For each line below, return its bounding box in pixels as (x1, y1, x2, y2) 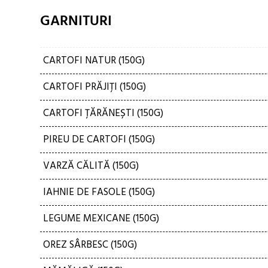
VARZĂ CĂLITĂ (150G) (43, 158, 139, 174)
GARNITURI (40, 10, 112, 33)
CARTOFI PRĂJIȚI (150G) (43, 79, 146, 95)
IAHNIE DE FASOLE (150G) (43, 184, 155, 200)
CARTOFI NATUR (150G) (43, 53, 145, 69)
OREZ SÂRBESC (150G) (43, 237, 137, 253)
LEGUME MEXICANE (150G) (43, 211, 159, 227)
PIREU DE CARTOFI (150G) (43, 132, 155, 148)
